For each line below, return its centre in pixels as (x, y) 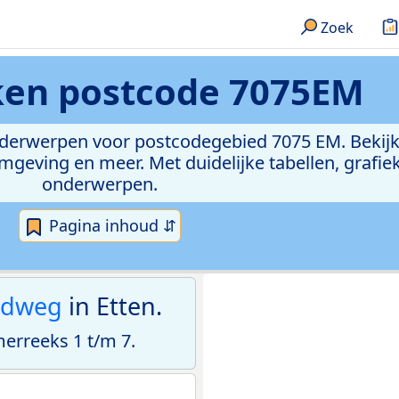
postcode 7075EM (211, 91)
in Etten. (112, 306)
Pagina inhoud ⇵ (110, 225)
